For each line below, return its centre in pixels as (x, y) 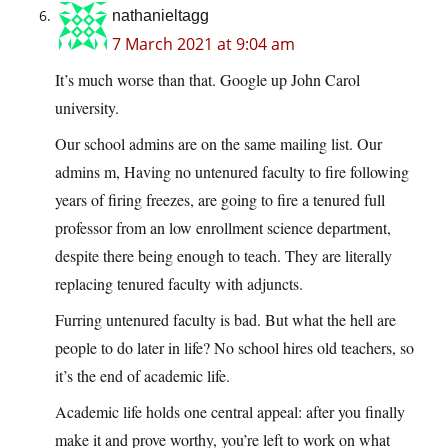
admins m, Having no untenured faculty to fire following (232, 172)
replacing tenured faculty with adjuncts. (179, 284)
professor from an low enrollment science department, (223, 228)
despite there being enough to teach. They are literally (223, 256)
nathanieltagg (160, 16)
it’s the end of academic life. (142, 376)
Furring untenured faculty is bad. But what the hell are (225, 320)
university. (87, 108)
